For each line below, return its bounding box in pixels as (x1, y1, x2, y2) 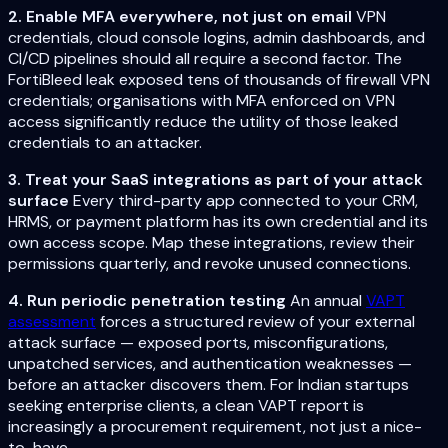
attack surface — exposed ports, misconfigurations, (8, 332, 388, 354)
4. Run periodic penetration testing (8, 290, 286, 312)
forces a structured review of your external (96, 311, 415, 333)
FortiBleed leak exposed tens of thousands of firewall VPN (8, 69, 430, 91)
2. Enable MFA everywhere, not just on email (8, 6, 352, 28)
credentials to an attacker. (8, 132, 202, 154)
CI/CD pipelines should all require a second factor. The (8, 48, 402, 70)
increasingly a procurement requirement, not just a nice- (8, 416, 422, 438)
